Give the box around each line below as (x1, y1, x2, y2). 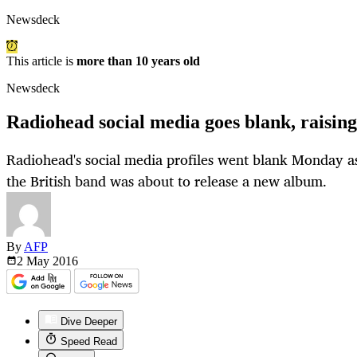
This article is (6, 54, 76, 69)
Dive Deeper (61, 316, 117, 328)
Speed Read (61, 335, 117, 348)
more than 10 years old (76, 54, 200, 69)
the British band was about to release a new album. (6, 169, 327, 194)
